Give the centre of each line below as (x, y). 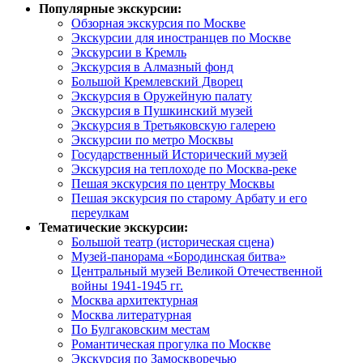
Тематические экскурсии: (113, 227)
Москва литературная (131, 315)
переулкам (100, 213)
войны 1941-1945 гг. (127, 286)
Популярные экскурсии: (110, 9)
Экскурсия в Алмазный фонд (152, 67)
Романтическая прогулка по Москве (171, 344)
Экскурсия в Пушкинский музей (162, 111)
